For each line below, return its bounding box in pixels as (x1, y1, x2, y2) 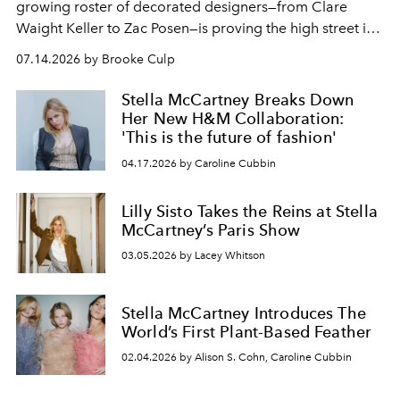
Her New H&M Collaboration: (121, 109, 345, 128)
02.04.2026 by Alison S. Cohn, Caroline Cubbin (121, 351, 352, 364)
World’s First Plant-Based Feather (121, 321, 372, 341)
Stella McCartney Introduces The (121, 303, 366, 322)
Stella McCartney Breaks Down (121, 90, 354, 109)
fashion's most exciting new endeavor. (16, 41, 266, 58)
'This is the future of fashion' (121, 128, 337, 146)
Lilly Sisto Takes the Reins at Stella (121, 201, 378, 221)
